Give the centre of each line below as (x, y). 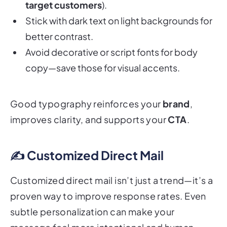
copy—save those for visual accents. (103, 54)
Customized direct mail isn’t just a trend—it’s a (112, 166)
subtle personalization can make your (92, 198)
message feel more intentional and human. (103, 213)
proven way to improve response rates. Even (108, 182)
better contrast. (59, 22)
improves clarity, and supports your (89, 105)
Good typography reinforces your (86, 90)
